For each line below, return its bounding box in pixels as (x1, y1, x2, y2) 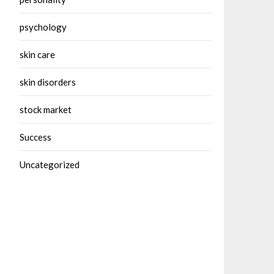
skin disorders (20, 76, 76, 87)
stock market (20, 104, 72, 115)
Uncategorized (20, 159, 80, 170)
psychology (20, 21, 67, 32)
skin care (20, 49, 55, 60)
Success (20, 131, 51, 143)
